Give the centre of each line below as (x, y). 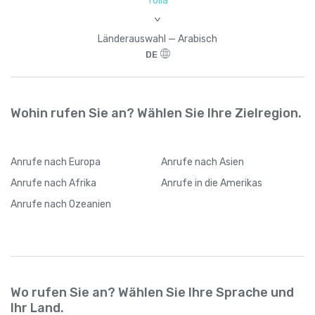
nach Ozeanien (78, 204)
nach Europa (72, 162)
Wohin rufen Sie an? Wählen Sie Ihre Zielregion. (156, 113)
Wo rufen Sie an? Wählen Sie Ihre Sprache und (152, 292)
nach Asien (219, 162)
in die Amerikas (229, 183)
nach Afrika (70, 183)
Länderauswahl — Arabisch (157, 39)
